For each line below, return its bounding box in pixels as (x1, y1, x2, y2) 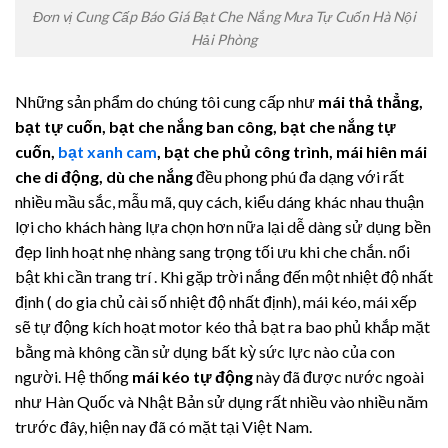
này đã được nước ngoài (253, 366, 424, 386)
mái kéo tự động (132, 366, 253, 386)
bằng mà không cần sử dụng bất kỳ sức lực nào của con (15, 341, 395, 361)
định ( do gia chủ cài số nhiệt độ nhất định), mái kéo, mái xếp (15, 291, 417, 311)
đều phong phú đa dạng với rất (193, 166, 404, 186)
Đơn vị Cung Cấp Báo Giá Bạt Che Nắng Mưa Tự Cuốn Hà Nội (32, 7, 416, 25)
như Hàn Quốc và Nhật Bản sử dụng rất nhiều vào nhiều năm (15, 391, 428, 411)
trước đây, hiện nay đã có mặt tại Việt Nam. (15, 416, 312, 436)
